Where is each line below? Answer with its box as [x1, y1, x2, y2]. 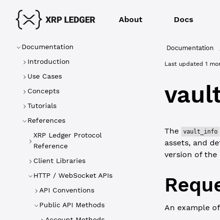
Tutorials [27, 102, 56, 110]
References [27, 116, 65, 124]
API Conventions [39, 186, 94, 194]
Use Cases [27, 72, 62, 80]
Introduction [27, 57, 70, 65]
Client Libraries [33, 157, 85, 165]
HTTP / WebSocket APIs [33, 171, 112, 179]
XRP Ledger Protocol [33, 131, 102, 139]
